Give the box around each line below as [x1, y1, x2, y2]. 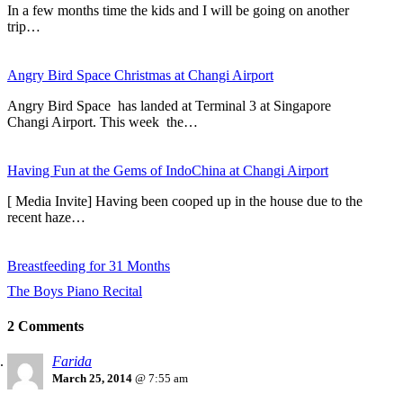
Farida [52, 354, 92, 370]
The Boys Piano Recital [7, 282, 142, 299]
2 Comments [7, 318, 84, 334]
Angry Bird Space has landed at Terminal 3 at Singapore [7, 97, 331, 113]
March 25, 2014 [52, 372, 132, 386]
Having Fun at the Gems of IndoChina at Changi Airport [7, 162, 328, 178]
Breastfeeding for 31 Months [7, 257, 170, 273]
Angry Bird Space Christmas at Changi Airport [7, 67, 273, 83]
